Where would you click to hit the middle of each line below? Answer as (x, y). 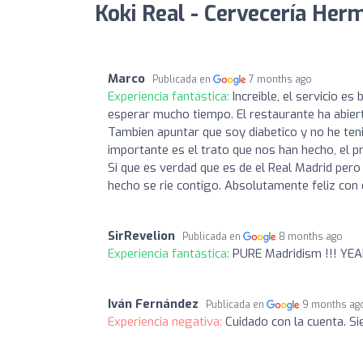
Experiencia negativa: (167, 321)
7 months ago (281, 79)
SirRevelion (141, 235)
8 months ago (311, 236)
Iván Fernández (153, 303)
